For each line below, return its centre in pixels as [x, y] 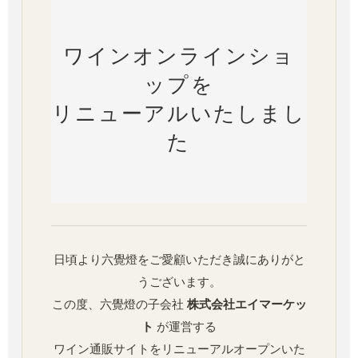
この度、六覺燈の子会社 [119, 305]
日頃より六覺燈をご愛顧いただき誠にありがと [179, 260]
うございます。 [179, 282]
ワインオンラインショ [179, 56]
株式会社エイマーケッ [247, 305]
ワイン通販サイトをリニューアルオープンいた [179, 350]
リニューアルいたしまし [179, 113]
